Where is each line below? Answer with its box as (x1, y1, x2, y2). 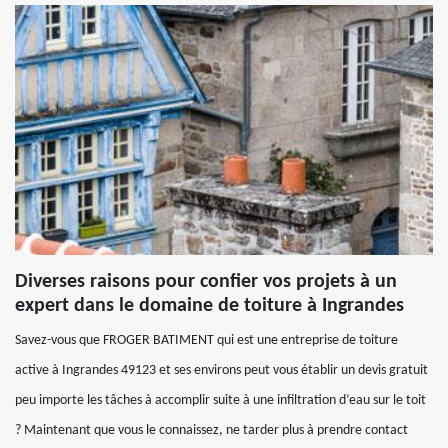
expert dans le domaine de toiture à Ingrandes (15, 296, 404, 316)
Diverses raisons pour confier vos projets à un (15, 272, 397, 292)
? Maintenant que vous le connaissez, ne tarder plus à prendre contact (15, 423, 408, 438)
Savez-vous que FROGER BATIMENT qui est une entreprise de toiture (15, 333, 398, 348)
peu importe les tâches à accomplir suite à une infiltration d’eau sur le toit (15, 393, 426, 408)
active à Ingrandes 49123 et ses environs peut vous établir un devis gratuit (15, 363, 428, 378)
